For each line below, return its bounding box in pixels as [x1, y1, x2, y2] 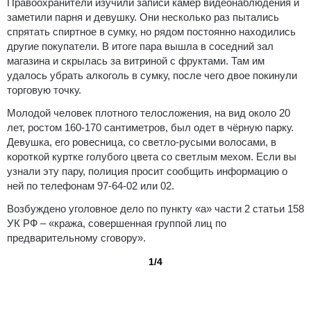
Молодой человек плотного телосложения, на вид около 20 [7, 106, 290, 119]
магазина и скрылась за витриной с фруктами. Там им [7, 54, 264, 67]
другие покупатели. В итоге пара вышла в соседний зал [7, 40, 274, 52]
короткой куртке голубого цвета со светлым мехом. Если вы [7, 150, 296, 162]
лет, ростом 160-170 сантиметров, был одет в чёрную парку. [7, 121, 294, 133]
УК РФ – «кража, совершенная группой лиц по [7, 217, 226, 229]
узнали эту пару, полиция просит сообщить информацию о [7, 165, 287, 177]
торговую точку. [7, 83, 81, 96]
